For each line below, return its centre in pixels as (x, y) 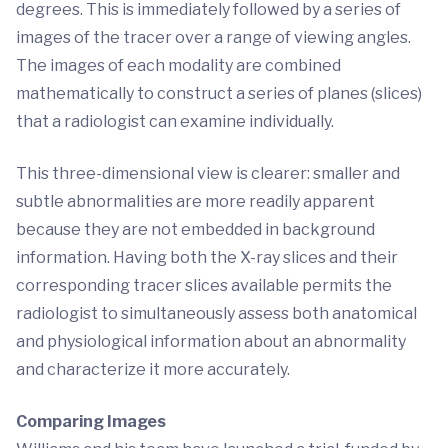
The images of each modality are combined (178, 65)
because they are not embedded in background (195, 229)
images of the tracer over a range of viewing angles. (213, 37)
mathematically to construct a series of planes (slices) (219, 93)
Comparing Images (91, 421)
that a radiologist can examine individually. (175, 121)
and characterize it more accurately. (153, 369)
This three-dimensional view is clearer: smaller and (208, 173)
